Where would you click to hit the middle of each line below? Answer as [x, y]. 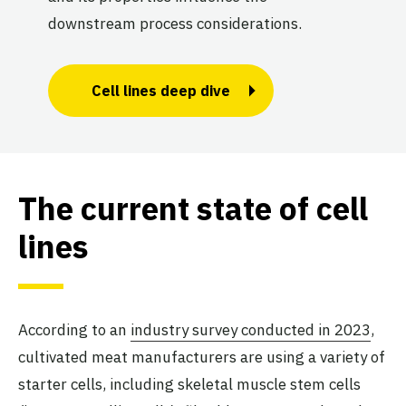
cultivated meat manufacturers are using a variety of [202, 357]
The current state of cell [193, 208]
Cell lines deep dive [160, 90]
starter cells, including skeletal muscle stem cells [189, 384]
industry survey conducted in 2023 [251, 329]
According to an [74, 329]
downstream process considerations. [174, 23]
